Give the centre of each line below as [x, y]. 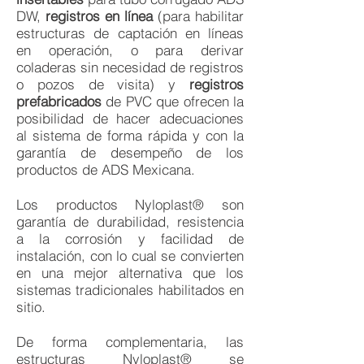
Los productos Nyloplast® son [130, 204]
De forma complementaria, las [130, 342]
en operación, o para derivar [130, 50]
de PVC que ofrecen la [173, 101]
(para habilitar [198, 16]
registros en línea [99, 16]
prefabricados [59, 101]
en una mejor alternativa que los [130, 273]
